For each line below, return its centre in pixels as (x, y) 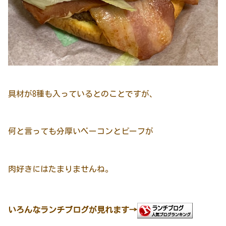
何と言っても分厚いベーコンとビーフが (81, 131)
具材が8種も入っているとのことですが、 (83, 94)
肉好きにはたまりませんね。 (61, 169)
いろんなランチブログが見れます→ (73, 210)
